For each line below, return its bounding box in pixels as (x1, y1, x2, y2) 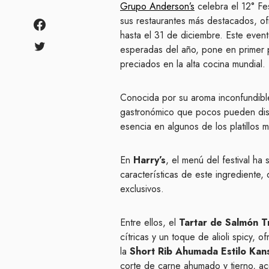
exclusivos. (120, 181, 167, 196)
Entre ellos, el (120, 215, 179, 229)
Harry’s (133, 153, 166, 167)
